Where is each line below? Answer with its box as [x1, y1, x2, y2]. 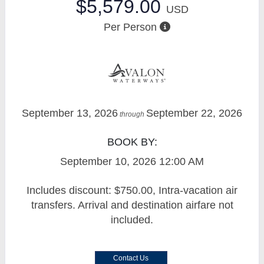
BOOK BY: [107, 136, 157, 148]
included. [111, 213, 153, 226]
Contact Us [113, 253, 148, 262]
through [118, 110, 146, 118]
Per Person [103, 21, 157, 33]
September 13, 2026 [22, 107, 118, 119]
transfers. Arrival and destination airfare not [31, 199, 233, 211]
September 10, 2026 [60, 155, 156, 167]
